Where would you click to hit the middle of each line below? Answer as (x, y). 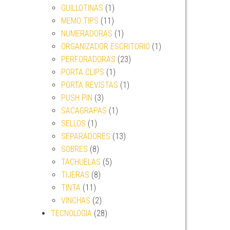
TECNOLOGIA (71, 213)
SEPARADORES (85, 136)
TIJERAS (75, 175)
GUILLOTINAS (82, 8)
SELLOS (73, 123)
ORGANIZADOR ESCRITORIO (105, 46)
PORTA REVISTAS (89, 85)
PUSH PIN (76, 98)
